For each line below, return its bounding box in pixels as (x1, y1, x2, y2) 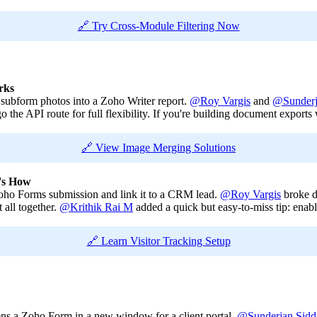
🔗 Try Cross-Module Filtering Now (77, 20, 240, 33)
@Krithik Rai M (59, 201, 133, 214)
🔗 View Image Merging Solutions (81, 142, 236, 154)
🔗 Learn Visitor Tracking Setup (86, 235, 231, 248)
